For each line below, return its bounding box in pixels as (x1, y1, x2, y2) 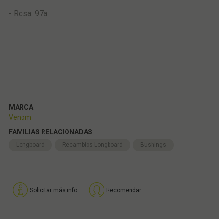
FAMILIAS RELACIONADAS (8, 128, 92, 136)
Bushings (140, 141, 166, 148)
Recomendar (106, 186, 141, 194)
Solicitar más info (29, 186, 77, 194)
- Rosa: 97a (8, 8, 47, 18)
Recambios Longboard (62, 141, 123, 148)
